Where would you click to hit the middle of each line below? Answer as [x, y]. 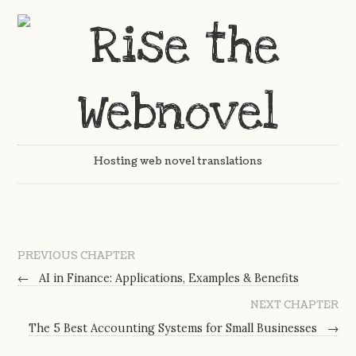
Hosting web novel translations [178, 162]
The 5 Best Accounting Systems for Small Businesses [174, 329]
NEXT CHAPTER [294, 306]
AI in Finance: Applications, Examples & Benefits [168, 279]
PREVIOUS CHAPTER [77, 255]
